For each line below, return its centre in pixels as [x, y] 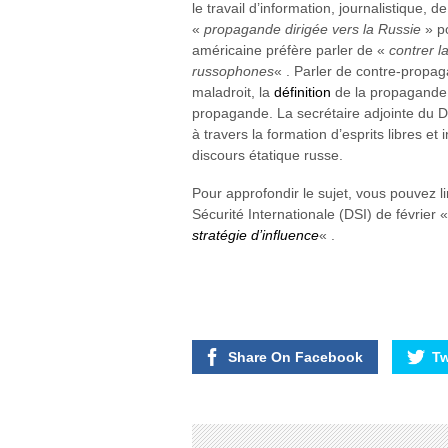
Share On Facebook [295, 357]
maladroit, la [233, 91]
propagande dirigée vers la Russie [312, 28]
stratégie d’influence [255, 234]
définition [302, 91]
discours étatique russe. [267, 154]
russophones [233, 70]
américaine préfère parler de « [290, 49]
